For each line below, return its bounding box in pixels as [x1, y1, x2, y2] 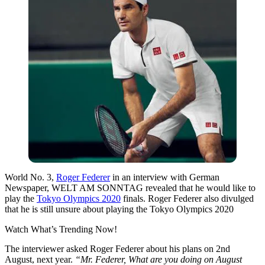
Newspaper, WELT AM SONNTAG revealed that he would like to [5, 182, 256, 193]
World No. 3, [5, 172, 56, 182]
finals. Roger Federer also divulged [121, 193, 254, 203]
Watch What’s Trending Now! [5, 224, 117, 234]
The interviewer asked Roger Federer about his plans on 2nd [5, 243, 230, 254]
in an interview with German [110, 172, 219, 182]
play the [5, 193, 37, 203]
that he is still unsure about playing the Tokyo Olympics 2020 [5, 203, 234, 214]
